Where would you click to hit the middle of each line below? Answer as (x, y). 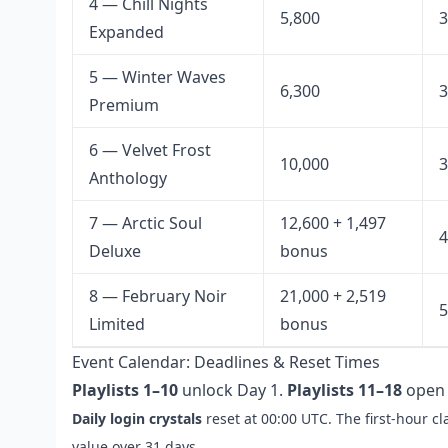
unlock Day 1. (232, 390)
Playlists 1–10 (125, 390)
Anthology (128, 178)
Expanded (126, 32)
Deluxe (115, 251)
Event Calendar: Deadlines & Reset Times (226, 362)
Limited (117, 324)
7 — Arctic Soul (145, 223)
